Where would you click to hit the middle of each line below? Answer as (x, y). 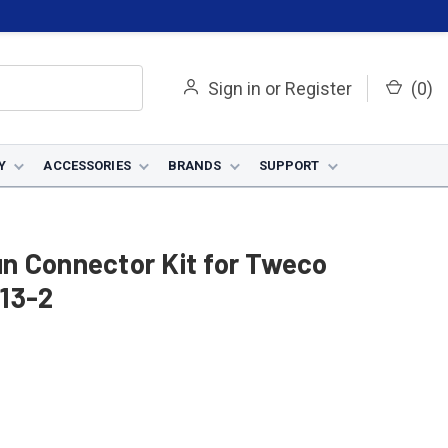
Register (318, 88)
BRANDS (194, 165)
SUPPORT (289, 165)
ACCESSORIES (87, 165)
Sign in (234, 88)
